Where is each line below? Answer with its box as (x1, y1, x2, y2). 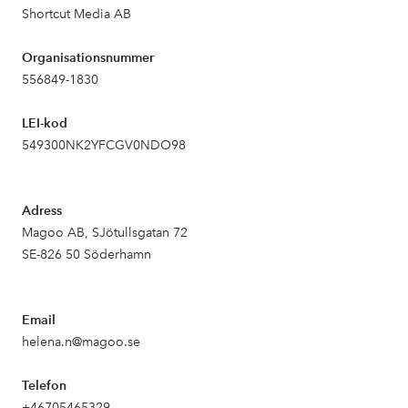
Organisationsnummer (22, 50, 154, 66)
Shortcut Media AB (22, 6, 131, 22)
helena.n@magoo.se (22, 334, 140, 350)
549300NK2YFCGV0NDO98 (22, 138, 186, 153)
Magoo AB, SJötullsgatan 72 (22, 225, 188, 240)
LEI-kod (22, 116, 67, 131)
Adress (22, 203, 62, 219)
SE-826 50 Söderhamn (22, 247, 151, 262)
